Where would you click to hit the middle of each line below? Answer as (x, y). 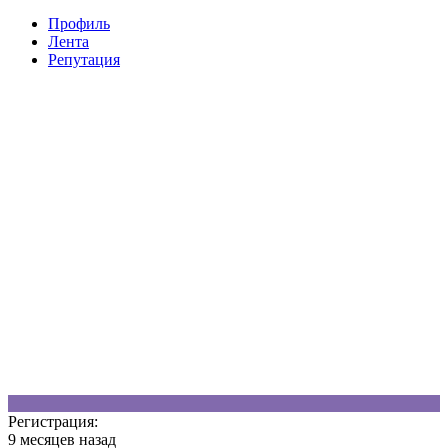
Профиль (79, 24)
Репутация (84, 60)
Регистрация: (53, 422)
